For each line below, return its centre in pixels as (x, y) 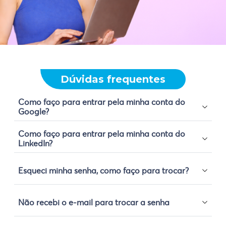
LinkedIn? (35, 144)
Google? (34, 112)
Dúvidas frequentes (113, 79)
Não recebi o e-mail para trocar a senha (94, 202)
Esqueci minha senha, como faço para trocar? (103, 170)
